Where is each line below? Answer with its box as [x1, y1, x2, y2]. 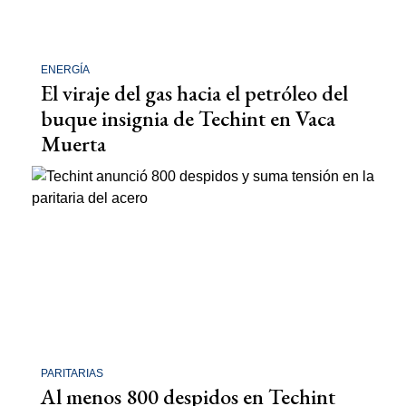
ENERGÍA [41, 63, 90, 76]
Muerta [41, 129, 106, 158]
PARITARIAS [41, 367, 103, 381]
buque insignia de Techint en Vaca [41, 103, 335, 132]
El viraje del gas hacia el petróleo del [41, 78, 348, 107]
